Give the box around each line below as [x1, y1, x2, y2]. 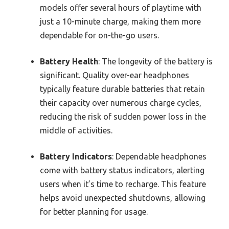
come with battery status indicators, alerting [40, 165, 204, 175]
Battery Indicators [40, 151, 112, 161]
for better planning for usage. [40, 207, 148, 216]
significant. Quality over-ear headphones [40, 70, 189, 80]
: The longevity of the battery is [98, 56, 213, 66]
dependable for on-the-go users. [40, 30, 159, 40]
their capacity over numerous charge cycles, [40, 98, 201, 107]
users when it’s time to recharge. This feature [40, 179, 206, 189]
